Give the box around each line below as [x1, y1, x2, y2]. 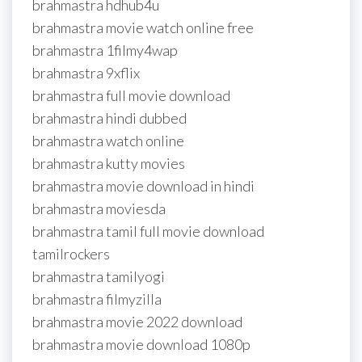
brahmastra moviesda [32, 200, 166, 218]
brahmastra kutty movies [32, 154, 185, 173]
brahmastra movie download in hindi [32, 177, 255, 196]
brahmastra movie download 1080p [32, 335, 250, 354]
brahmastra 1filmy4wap [32, 41, 178, 60]
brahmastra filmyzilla [32, 290, 162, 309]
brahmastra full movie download [32, 86, 230, 105]
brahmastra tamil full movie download [32, 222, 264, 241]
